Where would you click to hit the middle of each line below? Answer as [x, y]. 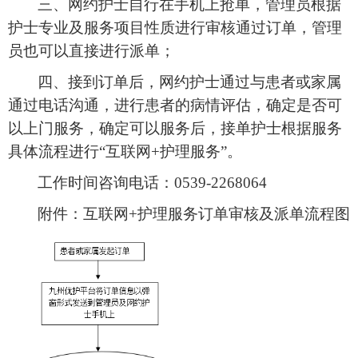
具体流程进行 [54, 151]
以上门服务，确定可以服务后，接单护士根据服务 [175, 128]
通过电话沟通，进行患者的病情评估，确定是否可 [175, 105]
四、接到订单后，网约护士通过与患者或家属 [189, 82]
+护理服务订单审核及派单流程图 [239, 213]
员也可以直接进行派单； [91, 50]
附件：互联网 [83, 213]
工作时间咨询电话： [106, 182]
